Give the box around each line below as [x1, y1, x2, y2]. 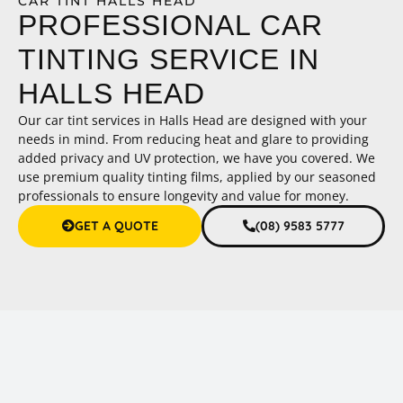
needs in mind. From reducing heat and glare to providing [18, 130, 369, 148]
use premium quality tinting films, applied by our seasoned [18, 167, 376, 185]
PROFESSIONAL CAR [18, 8, 323, 41]
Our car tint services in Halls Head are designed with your [18, 111, 367, 129]
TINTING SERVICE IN [18, 42, 319, 76]
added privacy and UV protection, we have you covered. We [18, 148, 375, 166]
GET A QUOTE [74, 217, 158, 234]
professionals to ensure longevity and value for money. [18, 186, 349, 204]
